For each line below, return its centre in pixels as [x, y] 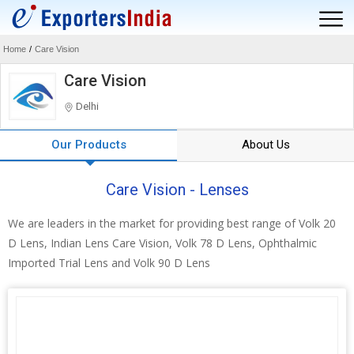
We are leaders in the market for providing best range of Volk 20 [172, 223]
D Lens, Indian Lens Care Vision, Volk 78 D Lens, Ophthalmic [162, 243]
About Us [265, 145]
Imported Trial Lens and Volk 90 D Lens [109, 263]
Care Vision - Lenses [177, 190]
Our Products [88, 145]
